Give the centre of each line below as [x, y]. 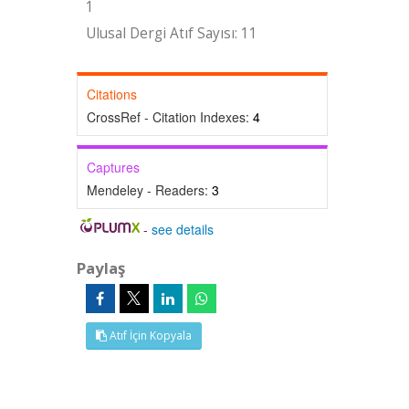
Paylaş [100, 268]
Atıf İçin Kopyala [149, 336]
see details [183, 229]
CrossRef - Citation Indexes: [169, 117]
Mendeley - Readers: [149, 190]
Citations [111, 94]
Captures [113, 167]
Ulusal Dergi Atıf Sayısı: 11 [171, 33]
